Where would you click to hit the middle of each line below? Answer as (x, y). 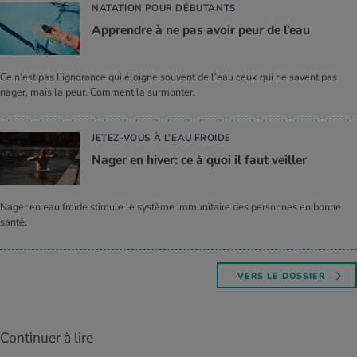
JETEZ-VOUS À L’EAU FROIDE (161, 137)
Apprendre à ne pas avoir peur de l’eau (201, 30)
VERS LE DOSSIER (281, 276)
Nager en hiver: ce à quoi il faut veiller (199, 160)
